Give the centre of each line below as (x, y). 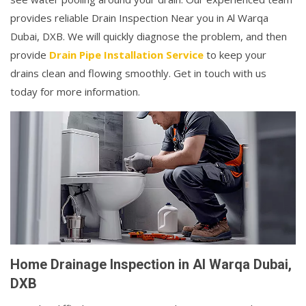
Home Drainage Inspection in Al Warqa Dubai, (151, 265)
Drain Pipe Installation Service (126, 55)
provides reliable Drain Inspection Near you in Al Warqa (139, 18)
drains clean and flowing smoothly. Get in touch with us (138, 73)
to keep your (235, 55)
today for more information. (75, 92)
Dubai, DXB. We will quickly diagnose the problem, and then (149, 37)
